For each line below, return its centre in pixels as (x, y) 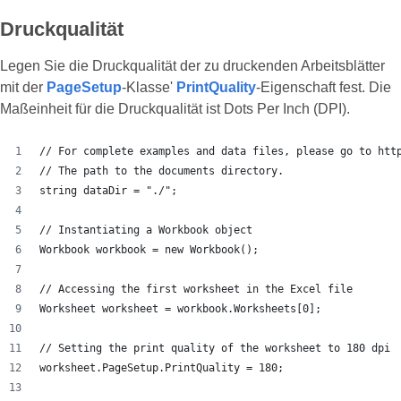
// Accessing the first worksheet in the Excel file (196, 290)
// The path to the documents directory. (162, 171)
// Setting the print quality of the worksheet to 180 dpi (215, 349)
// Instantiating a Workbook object (146, 230)
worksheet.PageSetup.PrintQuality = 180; (162, 368)
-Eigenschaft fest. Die (324, 88)
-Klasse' (149, 88)
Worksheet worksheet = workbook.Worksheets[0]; (180, 309)
